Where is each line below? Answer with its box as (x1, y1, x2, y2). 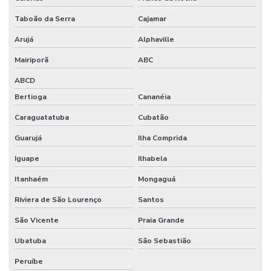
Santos (137, 194, 164, 204)
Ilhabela (137, 153, 167, 163)
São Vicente (15, 215, 59, 225)
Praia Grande (137, 215, 184, 225)
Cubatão (137, 112, 169, 122)
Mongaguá (137, 174, 175, 184)
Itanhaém (15, 174, 48, 184)
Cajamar (137, 13, 166, 24)
